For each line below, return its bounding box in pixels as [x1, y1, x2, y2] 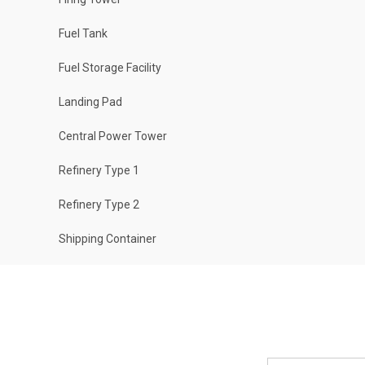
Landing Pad [59, 95, 122, 108]
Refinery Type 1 [59, 164, 139, 177]
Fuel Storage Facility [59, 61, 161, 74]
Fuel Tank [59, 27, 108, 40]
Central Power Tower [59, 130, 167, 143]
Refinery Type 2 [59, 198, 139, 211]
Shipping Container [59, 232, 156, 245]
